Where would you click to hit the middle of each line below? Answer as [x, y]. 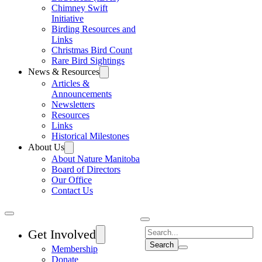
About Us [46, 147]
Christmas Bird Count [92, 50]
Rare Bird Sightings [88, 61]
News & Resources [64, 72]
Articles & [70, 83]
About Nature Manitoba [96, 159]
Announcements [82, 94]
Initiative [68, 18]
